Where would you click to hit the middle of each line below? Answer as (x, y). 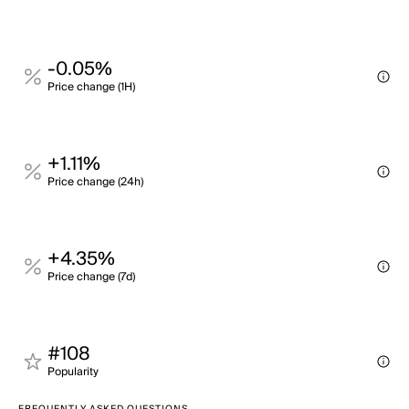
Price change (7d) (91, 277)
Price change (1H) (91, 87)
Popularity (73, 372)
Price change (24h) (95, 182)
